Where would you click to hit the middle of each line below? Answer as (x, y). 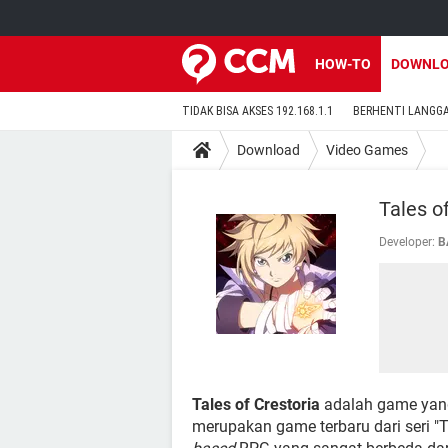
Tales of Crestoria (256, 404)
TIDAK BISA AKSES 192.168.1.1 (257, 111)
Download (268, 149)
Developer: (407, 242)
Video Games (367, 149)
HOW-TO (343, 64)
